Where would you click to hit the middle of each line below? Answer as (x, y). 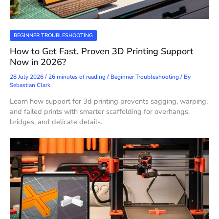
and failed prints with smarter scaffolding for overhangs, (100, 112)
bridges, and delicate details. (56, 122)
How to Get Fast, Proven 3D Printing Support (102, 52)
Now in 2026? (38, 62)
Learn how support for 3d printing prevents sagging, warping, (109, 101)
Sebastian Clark (30, 85)
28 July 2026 (27, 77)
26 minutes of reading (77, 77)
